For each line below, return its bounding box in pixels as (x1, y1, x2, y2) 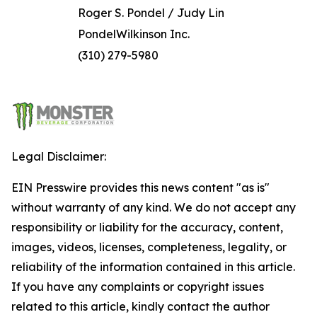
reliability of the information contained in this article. (11, 260, 295, 274)
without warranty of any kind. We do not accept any (11, 200, 296, 214)
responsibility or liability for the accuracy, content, (11, 220, 283, 234)
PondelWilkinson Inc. (78, 27, 190, 41)
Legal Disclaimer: (11, 149, 106, 163)
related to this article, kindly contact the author (11, 299, 270, 313)
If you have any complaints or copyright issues (11, 279, 264, 294)
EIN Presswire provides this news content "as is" (11, 180, 270, 195)
